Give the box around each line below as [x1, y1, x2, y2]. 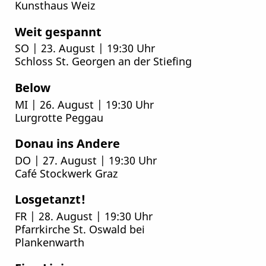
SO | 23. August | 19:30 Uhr [14, 40, 155, 56]
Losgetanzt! [14, 191, 85, 208]
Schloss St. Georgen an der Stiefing [14, 53, 192, 69]
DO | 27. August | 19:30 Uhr [14, 152, 157, 167]
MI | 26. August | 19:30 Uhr [14, 96, 154, 112]
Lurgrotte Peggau [14, 109, 103, 125]
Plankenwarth [14, 234, 84, 249]
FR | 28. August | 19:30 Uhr [14, 208, 153, 223]
